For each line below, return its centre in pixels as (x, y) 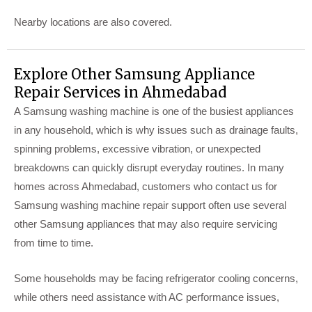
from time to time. (54, 243)
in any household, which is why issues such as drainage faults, (156, 130)
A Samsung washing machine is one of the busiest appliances (154, 111)
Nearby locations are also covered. (93, 22)
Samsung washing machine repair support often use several (150, 205)
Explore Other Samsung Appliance (134, 75)
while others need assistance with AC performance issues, (147, 297)
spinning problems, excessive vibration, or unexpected (137, 149)
